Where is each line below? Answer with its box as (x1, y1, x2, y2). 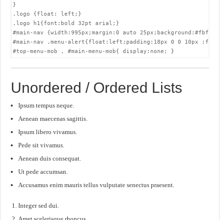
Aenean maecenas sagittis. (18, 115, 88, 122)
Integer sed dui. (18, 202, 59, 209)
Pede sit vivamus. (18, 141, 65, 149)
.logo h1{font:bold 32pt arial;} (13, 20, 120, 27)
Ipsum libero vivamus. (18, 128, 78, 136)
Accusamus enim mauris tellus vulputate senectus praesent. (18, 181, 175, 189)
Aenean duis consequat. (18, 155, 82, 162)
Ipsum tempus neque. (18, 102, 75, 109)
